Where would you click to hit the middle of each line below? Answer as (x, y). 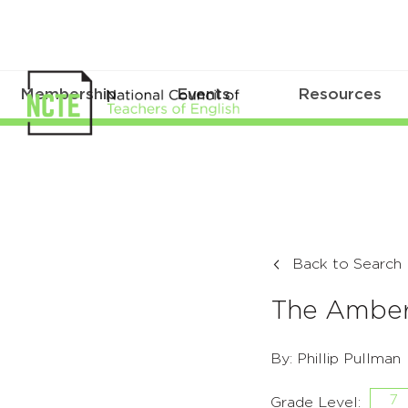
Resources (340, 95)
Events (204, 95)
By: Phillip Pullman (336, 359)
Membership (68, 95)
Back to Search (347, 265)
